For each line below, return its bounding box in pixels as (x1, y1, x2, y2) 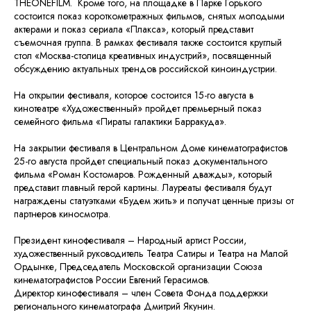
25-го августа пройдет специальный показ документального (14, 154, 267, 169)
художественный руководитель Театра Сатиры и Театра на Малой (14, 246, 288, 261)
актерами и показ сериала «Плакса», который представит (14, 22, 253, 37)
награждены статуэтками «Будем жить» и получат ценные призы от (14, 194, 294, 208)
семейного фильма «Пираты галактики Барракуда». (14, 115, 229, 129)
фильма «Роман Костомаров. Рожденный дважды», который (14, 167, 272, 182)
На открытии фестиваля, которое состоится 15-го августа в (14, 88, 253, 103)
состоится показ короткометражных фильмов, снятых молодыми (14, 9, 285, 24)
